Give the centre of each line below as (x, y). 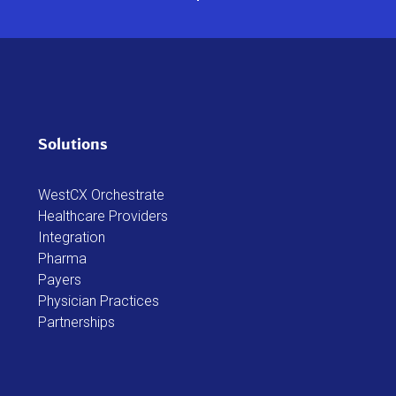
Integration (72, 237)
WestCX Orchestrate (102, 194)
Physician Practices (99, 301)
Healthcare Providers (103, 216)
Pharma (63, 258)
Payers (60, 279)
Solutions (73, 144)
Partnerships (77, 322)
